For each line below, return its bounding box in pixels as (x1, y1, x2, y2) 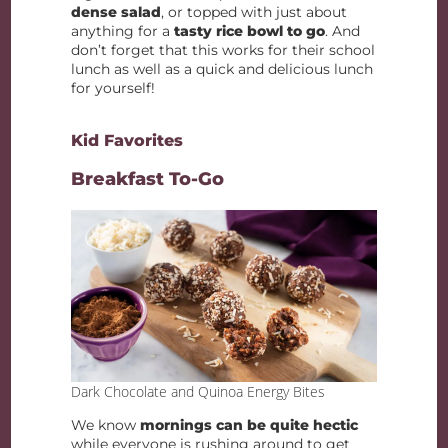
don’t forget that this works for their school (71, 41, 376, 60)
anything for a (71, 22, 175, 41)
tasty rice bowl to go (174, 22, 326, 41)
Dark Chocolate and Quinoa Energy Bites (71, 382, 326, 402)
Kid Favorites (71, 131, 184, 151)
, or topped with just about (161, 3, 348, 22)
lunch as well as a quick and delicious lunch (71, 60, 374, 79)
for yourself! (71, 79, 156, 98)
